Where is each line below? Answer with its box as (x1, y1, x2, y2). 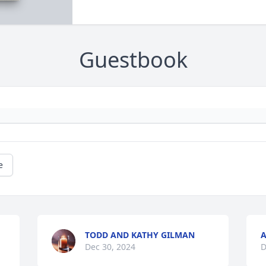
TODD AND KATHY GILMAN (85, 229, 195, 241)
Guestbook (78, 45, 188, 75)
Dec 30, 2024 (85, 241, 136, 253)
